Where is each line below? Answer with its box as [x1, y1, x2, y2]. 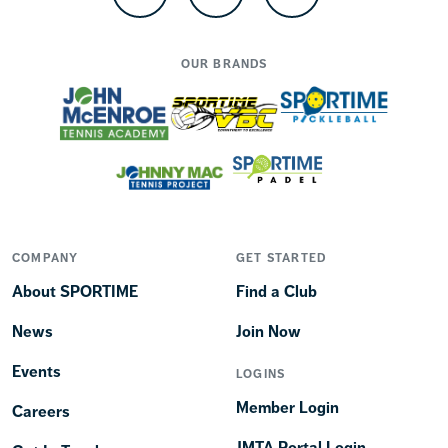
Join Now [236, 322, 301, 341]
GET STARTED [236, 251, 327, 265]
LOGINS [236, 367, 286, 381]
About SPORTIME [12, 282, 138, 301]
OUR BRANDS [180, 56, 268, 71]
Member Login [236, 398, 339, 417]
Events [12, 362, 61, 381]
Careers [12, 402, 70, 421]
